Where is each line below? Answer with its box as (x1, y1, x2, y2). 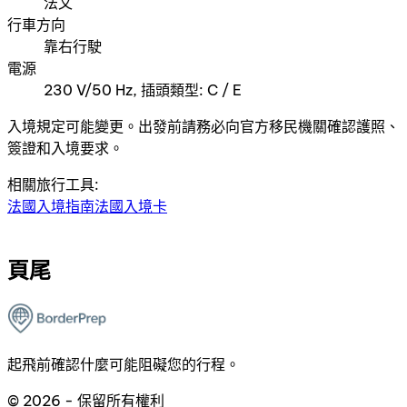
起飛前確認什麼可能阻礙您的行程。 (7, 355, 240, 374)
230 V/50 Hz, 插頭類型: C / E (44, 81, 242, 100)
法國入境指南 (7, 197, 94, 216)
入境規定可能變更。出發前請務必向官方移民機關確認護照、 (7, 117, 400, 136)
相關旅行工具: (7, 175, 99, 194)
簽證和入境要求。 (7, 139, 124, 158)
